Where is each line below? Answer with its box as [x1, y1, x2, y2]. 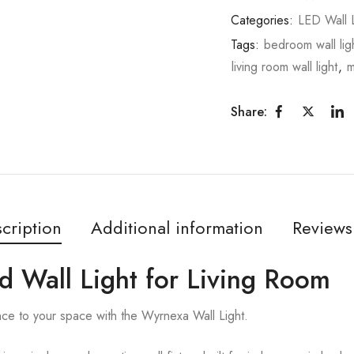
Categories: [230, 11, 297, 30]
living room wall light [231, 58, 337, 77]
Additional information [91, 215, 264, 241]
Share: [230, 102, 267, 121]
